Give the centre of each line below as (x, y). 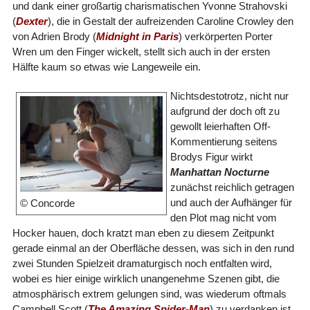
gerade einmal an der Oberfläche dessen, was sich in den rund (153, 248)
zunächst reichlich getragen (232, 187)
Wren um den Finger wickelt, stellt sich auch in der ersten (141, 51)
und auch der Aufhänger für (231, 202)
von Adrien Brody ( (54, 36)
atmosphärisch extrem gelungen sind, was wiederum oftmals (149, 293)
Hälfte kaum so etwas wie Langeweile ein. (106, 66)
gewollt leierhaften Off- (220, 126)
